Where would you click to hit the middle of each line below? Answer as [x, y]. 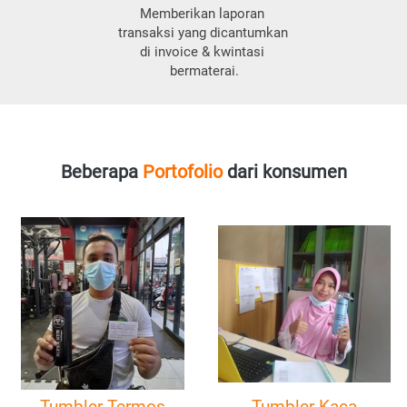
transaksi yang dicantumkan [203, 33]
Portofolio [183, 172]
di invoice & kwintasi [202, 52]
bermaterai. [204, 71]
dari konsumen [285, 172]
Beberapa [102, 172]
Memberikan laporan [202, 14]
